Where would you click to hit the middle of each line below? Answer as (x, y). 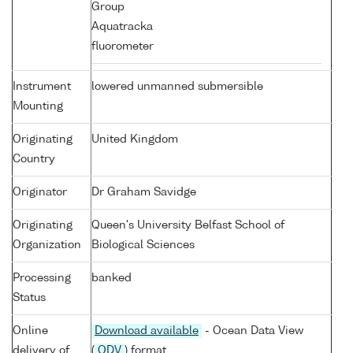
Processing (42, 279)
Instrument (42, 87)
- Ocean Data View (253, 331)
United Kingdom (135, 140)
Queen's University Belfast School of (188, 226)
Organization (47, 245)
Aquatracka (122, 27)
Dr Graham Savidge (144, 193)
